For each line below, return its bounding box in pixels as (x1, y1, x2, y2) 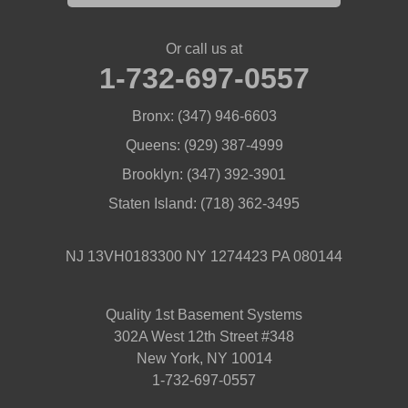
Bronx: (131, 108, 174, 125)
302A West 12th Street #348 (114, 329, 294, 345)
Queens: (125, 138, 180, 154)
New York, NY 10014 (136, 351, 272, 367)
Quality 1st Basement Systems (106, 307, 302, 323)
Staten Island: (108, 196, 197, 212)
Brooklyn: (122, 167, 183, 183)
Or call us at (166, 41, 242, 57)
